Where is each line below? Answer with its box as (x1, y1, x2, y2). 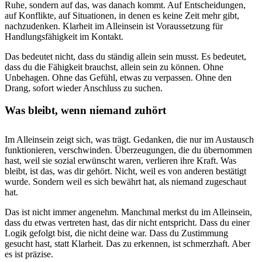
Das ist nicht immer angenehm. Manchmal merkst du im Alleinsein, (5, 207, 252, 218)
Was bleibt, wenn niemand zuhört (5, 104, 166, 117)
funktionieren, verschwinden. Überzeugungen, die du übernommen (5, 145, 252, 156)
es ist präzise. (5, 249, 53, 260)
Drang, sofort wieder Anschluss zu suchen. (5, 82, 163, 93)
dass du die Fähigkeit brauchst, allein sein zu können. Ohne (5, 61, 223, 72)
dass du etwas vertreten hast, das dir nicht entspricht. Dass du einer (5, 218, 250, 228)
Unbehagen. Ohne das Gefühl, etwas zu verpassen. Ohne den (5, 72, 232, 82)
